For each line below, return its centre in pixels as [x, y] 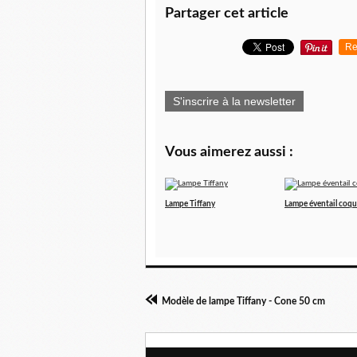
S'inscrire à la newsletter [234, 102]
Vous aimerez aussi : [229, 153]
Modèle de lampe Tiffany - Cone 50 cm [243, 302]
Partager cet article [227, 14]
